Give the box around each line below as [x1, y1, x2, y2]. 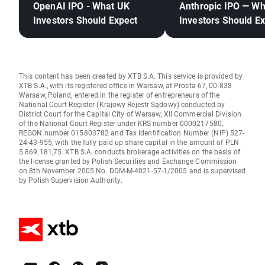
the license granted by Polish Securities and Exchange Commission [19, 156, 237, 166]
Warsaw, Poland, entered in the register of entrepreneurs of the [19, 90, 220, 99]
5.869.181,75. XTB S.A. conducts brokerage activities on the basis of [19, 147, 240, 156]
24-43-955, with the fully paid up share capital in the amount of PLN [19, 137, 239, 147]
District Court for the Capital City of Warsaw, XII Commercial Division [19, 109, 242, 118]
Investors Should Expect [33, 14, 138, 26]
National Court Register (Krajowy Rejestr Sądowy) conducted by [19, 99, 225, 109]
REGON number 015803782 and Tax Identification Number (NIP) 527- [19, 128, 245, 137]
